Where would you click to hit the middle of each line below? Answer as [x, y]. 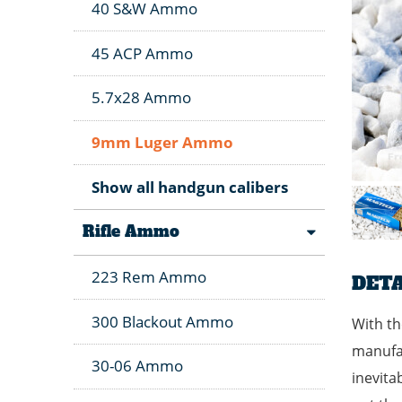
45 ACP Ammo [142, 53]
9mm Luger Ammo [162, 142]
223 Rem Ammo [149, 276]
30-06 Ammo [137, 366]
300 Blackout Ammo [162, 321]
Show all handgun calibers [190, 187]
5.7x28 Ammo [141, 98]
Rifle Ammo [131, 232]
